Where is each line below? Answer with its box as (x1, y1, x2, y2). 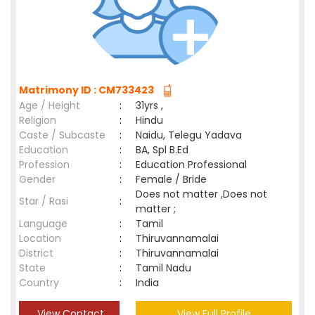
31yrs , (136, 98, 163, 112)
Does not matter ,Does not (136, 187, 267, 201)
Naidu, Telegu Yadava (136, 128, 242, 142)
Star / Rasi (19, 194, 68, 208)
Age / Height (19, 98, 80, 112)
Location (19, 231, 61, 245)
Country (19, 276, 59, 290)
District (19, 246, 53, 260)
